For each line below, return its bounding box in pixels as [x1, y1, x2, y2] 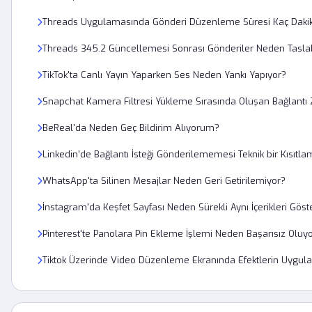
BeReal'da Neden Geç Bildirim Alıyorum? [42, 122, 219, 134]
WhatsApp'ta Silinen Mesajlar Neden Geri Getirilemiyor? [42, 175, 286, 187]
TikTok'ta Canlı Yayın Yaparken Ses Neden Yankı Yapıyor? [42, 69, 286, 81]
